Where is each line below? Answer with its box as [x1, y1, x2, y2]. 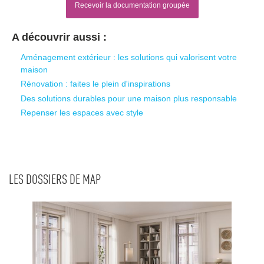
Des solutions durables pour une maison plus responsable [20, 93, 237, 103]
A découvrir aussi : [12, 31, 107, 43]
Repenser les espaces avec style [20, 107, 143, 117]
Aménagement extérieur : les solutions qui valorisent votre [20, 52, 237, 62]
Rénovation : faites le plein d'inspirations [20, 79, 170, 89]
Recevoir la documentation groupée [74, 1, 190, 9]
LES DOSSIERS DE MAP [9, 173, 101, 187]
